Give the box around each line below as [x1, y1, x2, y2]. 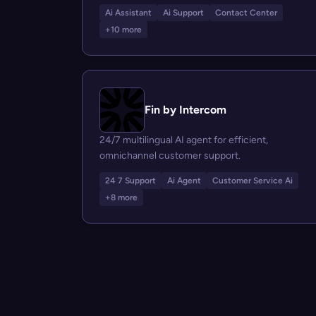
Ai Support [163, 8, 204, 18]
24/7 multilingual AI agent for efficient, [99, 134, 268, 146]
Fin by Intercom [145, 103, 226, 116]
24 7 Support [105, 176, 156, 186]
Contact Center [215, 8, 277, 18]
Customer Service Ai [212, 176, 293, 186]
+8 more [105, 193, 138, 202]
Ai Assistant [105, 8, 152, 18]
